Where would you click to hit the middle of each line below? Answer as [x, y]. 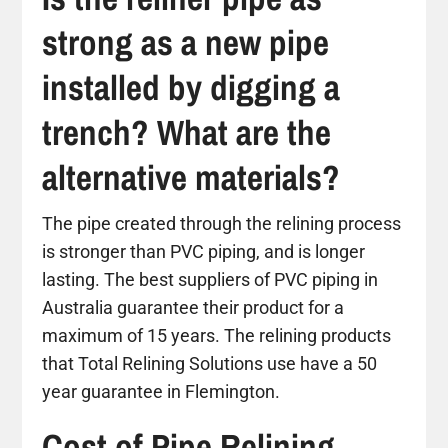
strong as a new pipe [186, 42]
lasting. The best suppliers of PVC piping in [210, 279]
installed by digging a [191, 87]
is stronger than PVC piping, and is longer [204, 251]
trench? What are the [187, 132]
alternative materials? [191, 177]
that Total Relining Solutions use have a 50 [210, 363]
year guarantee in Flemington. [161, 391]
